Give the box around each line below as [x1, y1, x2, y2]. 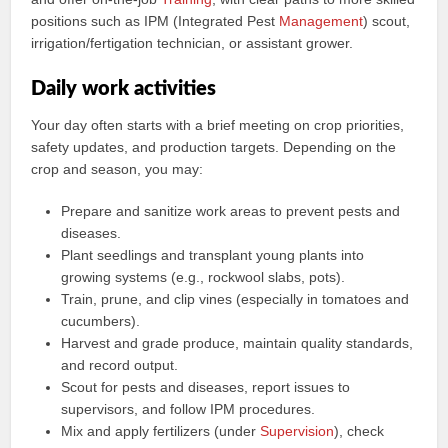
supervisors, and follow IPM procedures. [61, 401, 316, 417]
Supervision [260, 423, 335, 439]
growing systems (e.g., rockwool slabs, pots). [61, 269, 346, 285]
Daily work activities [31, 79, 217, 99]
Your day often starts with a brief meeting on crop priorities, [31, 117, 405, 133]
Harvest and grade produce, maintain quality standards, [61, 335, 414, 351]
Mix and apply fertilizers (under [61, 423, 261, 439]
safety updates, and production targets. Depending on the [31, 139, 397, 155]
